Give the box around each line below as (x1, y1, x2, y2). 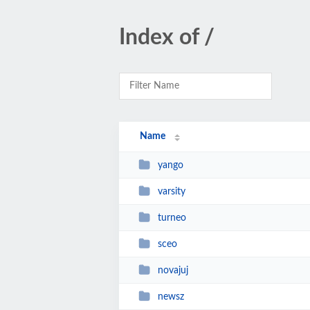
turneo (157, 212, 186, 223)
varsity (157, 186, 185, 197)
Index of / (119, 26, 215, 48)
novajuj (157, 265, 188, 275)
